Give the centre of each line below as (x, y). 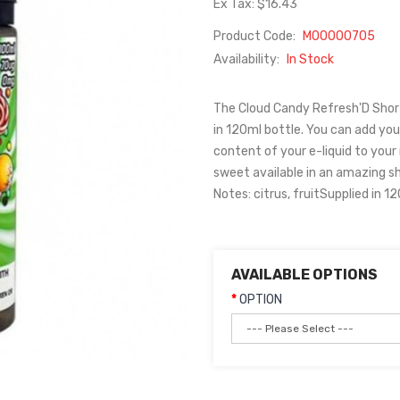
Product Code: (256, 36)
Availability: (248, 59)
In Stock (310, 59)
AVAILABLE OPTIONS (304, 275)
